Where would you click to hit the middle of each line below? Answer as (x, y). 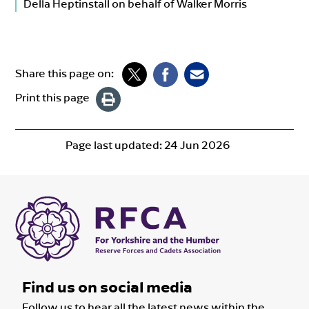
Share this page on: (65, 73)
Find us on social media (108, 287)
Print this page (53, 97)
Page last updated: (115, 144)
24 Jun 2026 (197, 144)
